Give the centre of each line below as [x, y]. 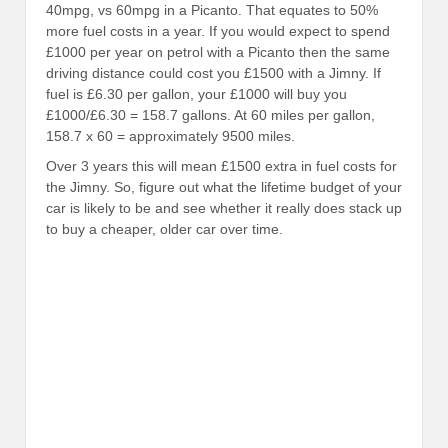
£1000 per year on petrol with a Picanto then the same [218, 52]
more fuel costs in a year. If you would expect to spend [218, 31]
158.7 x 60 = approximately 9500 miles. [170, 136]
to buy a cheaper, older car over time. [164, 228]
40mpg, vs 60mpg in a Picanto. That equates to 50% [212, 10]
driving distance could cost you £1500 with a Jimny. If [213, 73]
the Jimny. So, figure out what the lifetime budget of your [224, 186]
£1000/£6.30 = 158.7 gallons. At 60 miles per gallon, [210, 115]
